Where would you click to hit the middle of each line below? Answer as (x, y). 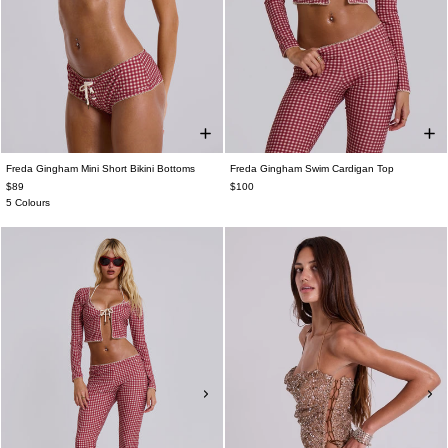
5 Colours (28, 203)
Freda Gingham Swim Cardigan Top (312, 169)
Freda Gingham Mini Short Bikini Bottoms (100, 169)
